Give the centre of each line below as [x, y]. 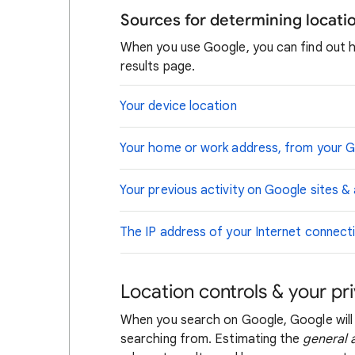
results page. [158, 67]
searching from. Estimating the [212, 339]
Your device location [178, 106]
